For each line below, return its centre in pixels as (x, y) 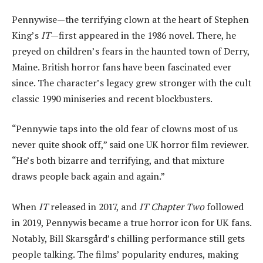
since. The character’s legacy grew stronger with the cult (131, 82)
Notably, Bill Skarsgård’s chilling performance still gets (128, 238)
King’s (26, 35)
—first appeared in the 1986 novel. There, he (143, 35)
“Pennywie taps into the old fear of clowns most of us (125, 129)
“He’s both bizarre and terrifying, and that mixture (118, 161)
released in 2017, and (94, 206)
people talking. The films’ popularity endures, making (125, 254)
